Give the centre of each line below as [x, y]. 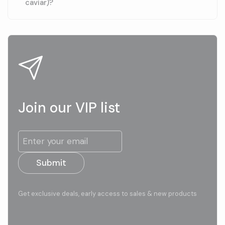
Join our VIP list [69, 107]
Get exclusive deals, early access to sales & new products [107, 194]
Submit [51, 163]
